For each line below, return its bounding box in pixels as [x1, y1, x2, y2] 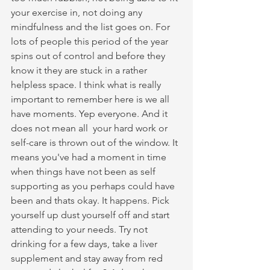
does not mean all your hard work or [11, 122, 170, 134]
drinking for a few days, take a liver [11, 237, 160, 250]
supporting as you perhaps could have [11, 180, 177, 192]
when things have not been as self [11, 165, 158, 177]
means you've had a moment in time [11, 151, 169, 163]
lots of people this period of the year [11, 35, 171, 47]
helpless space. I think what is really [11, 78, 163, 90]
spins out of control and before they [11, 49, 168, 61]
